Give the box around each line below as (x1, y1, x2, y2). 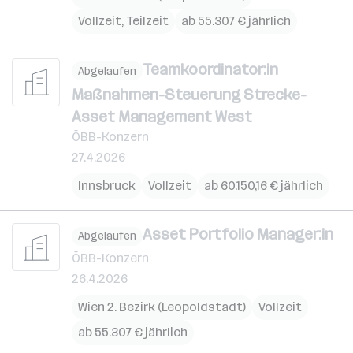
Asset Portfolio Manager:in (143, 225, 333, 243)
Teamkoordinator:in (143, 59, 278, 79)
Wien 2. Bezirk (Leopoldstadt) (78, 299, 246, 314)
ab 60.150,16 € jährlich (204, 178, 323, 193)
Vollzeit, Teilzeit (78, 13, 169, 28)
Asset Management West (72, 107, 252, 126)
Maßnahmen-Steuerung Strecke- (72, 85, 307, 104)
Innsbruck (78, 178, 136, 193)
